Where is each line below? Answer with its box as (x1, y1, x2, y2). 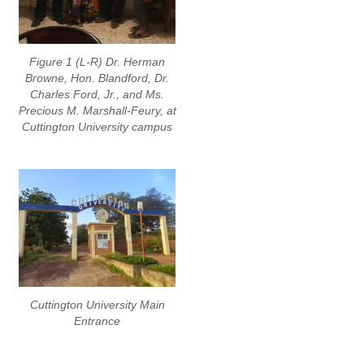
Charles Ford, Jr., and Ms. (30, 88, 164, 102)
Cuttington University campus (22, 120, 172, 134)
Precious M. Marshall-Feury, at (18, 104, 176, 118)
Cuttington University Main (29, 297, 165, 311)
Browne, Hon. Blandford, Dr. (25, 71, 169, 85)
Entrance (74, 314, 120, 327)
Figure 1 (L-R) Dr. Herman (29, 55, 165, 69)
